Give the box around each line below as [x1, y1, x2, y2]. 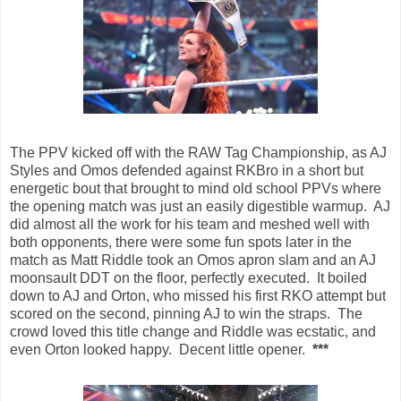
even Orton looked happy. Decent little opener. [10, 341, 312, 357]
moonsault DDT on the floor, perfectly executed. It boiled [10, 269, 367, 286]
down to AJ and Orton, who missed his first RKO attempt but [10, 287, 386, 303]
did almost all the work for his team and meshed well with [10, 216, 370, 232]
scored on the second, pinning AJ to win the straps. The [10, 305, 363, 321]
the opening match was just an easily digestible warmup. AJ [10, 198, 390, 214]
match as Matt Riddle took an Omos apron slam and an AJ [10, 252, 376, 268]
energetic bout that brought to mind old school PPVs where [10, 180, 381, 196]
